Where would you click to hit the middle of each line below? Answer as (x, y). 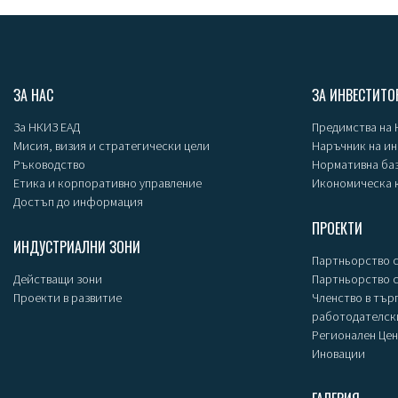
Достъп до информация (78, 201)
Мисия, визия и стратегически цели (111, 145)
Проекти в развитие (68, 297)
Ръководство (49, 164)
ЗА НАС (33, 95)
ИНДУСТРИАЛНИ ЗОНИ (77, 247)
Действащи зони (58, 279)
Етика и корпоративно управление (107, 183)
